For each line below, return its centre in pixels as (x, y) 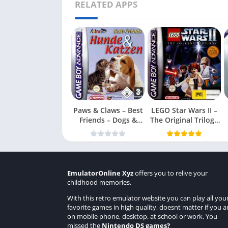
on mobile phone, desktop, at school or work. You (142, 216)
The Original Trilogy (184, 120)
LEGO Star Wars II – (184, 110)
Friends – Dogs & (108, 120)
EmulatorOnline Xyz (100, 173)
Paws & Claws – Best (108, 110)
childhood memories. (99, 182)
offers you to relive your (170, 173)
